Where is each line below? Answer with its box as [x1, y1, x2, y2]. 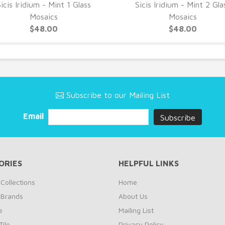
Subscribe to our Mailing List [63, 90, 170, 99]
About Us [119, 192, 148, 200]
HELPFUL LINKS [119, 159, 179, 168]
